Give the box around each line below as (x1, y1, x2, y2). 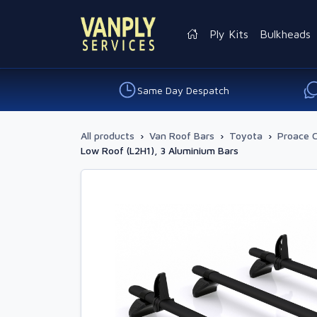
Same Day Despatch (137, 83, 229, 96)
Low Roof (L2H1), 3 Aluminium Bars (81, 144, 238, 156)
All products (81, 129, 134, 142)
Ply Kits (209, 28, 249, 40)
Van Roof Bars (149, 129, 214, 142)
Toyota (229, 129, 263, 142)
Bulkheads (260, 28, 311, 40)
